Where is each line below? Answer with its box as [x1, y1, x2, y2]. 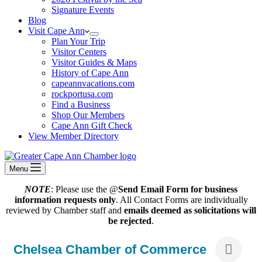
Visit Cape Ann [28, 26, 85, 36]
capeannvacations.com [51, 78, 135, 88]
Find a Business [51, 99, 110, 109]
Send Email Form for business [118, 184, 237, 194]
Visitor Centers [51, 47, 106, 57]
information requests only [14, 195, 116, 205]
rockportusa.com [51, 89, 113, 99]
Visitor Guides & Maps [51, 57, 137, 67]
